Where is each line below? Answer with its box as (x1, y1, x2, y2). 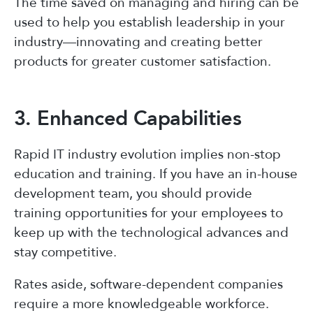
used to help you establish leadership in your (14, 13, 285, 31)
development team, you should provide (14, 184, 252, 203)
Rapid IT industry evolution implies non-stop (14, 145, 281, 163)
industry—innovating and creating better (14, 32, 263, 51)
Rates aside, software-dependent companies (14, 275, 283, 293)
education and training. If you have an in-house (14, 164, 298, 183)
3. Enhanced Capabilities (14, 104, 242, 133)
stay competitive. (14, 242, 117, 261)
